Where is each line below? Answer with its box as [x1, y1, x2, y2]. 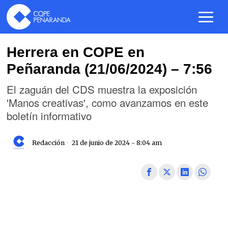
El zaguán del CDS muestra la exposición [7, 81, 197, 97]
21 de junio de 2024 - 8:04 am [70, 138, 162, 147]
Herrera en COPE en [7, 44, 145, 60]
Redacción [32, 138, 65, 147]
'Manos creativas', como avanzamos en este [7, 95, 209, 110]
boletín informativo [7, 108, 92, 123]
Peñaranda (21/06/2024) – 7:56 [7, 61, 213, 77]
